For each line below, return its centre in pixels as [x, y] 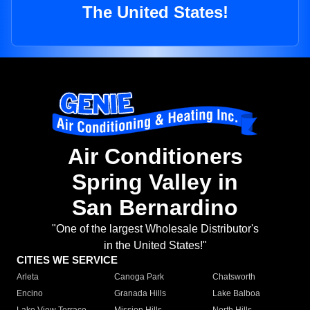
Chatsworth [234, 277]
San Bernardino [155, 208]
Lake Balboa [236, 294]
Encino [30, 294]
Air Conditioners [155, 157]
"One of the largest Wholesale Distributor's [155, 229]
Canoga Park [139, 277]
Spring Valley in [155, 182]
